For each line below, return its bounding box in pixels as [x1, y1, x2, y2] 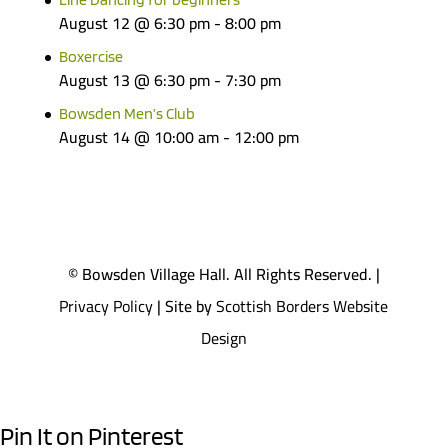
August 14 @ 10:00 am [58, 121, 219, 152]
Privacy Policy [59, 290, 154, 321]
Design [200, 322, 247, 353]
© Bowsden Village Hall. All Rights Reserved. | [67, 258, 380, 289]
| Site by [153, 290, 217, 321]
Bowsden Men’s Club [58, 103, 195, 123]
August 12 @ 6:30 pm [58, 7, 210, 38]
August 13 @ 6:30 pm [58, 64, 210, 95]
